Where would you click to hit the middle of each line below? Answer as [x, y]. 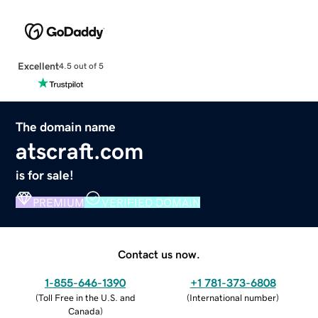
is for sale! [45, 175]
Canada [84, 311]
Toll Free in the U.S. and [87, 297]
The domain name [66, 127]
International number [233, 297]
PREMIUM [59, 202]
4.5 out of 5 [81, 66]
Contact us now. [159, 254]
